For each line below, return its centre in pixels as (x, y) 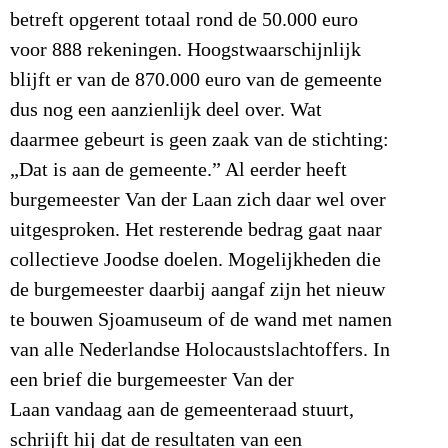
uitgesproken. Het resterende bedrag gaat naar (196, 230)
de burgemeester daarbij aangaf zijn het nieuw (197, 290)
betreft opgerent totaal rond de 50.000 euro (184, 20)
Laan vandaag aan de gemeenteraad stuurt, (182, 410)
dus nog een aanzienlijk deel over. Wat (166, 110)
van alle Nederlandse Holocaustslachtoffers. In (200, 350)
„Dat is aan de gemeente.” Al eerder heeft (178, 170)
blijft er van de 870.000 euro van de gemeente (196, 80)
